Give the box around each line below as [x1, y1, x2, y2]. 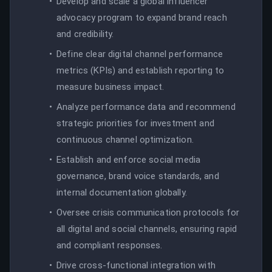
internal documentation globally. [56, 186, 187, 198]
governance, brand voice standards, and [56, 170, 219, 182]
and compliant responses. [56, 239, 163, 251]
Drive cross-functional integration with [56, 259, 216, 271]
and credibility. [56, 28, 114, 39]
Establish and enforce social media [56, 154, 201, 165]
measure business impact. [56, 81, 165, 92]
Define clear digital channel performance [56, 48, 223, 59]
